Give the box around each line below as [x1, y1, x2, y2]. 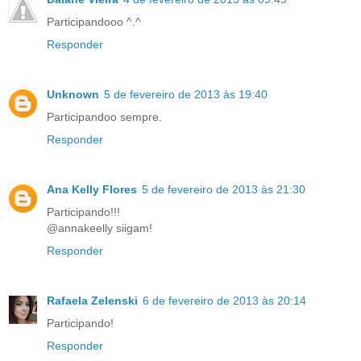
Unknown [47, 88, 99, 102]
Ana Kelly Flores [47, 183, 137, 197]
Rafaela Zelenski [47, 294, 138, 308]
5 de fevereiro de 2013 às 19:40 [104, 88, 268, 102]
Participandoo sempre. [47, 110, 162, 124]
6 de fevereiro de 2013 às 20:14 [143, 294, 306, 308]
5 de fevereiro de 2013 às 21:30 [142, 183, 305, 197]
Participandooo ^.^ [47, 15, 141, 29]
